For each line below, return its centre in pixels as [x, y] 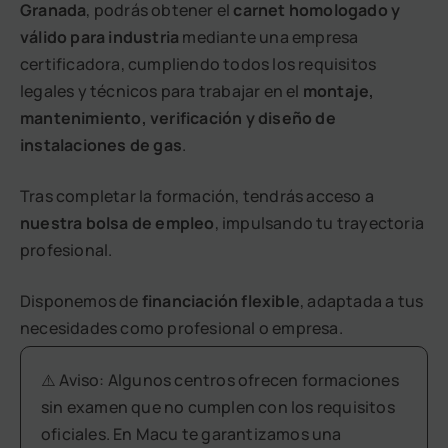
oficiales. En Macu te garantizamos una [191, 434]
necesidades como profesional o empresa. [181, 328]
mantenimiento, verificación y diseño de [178, 118]
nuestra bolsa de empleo [117, 223]
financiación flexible [221, 301]
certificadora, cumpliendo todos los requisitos [198, 64]
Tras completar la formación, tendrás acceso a [197, 196]
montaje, [338, 91]
